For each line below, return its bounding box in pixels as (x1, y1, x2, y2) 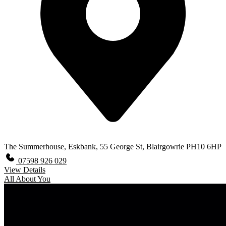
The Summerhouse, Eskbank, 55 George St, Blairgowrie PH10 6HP (4, 142, 221, 151)
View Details (4, 165, 45, 174)
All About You (4, 174, 50, 183)
